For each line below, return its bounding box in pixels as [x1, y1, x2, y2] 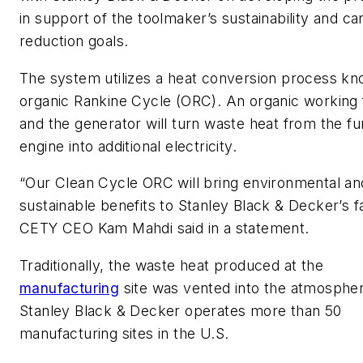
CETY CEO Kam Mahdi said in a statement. [19, 220, 310, 237]
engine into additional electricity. [19, 137, 237, 155]
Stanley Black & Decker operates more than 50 [19, 302, 342, 320]
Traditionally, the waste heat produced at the [19, 257, 323, 275]
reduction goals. [19, 32, 129, 50]
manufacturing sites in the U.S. [19, 325, 229, 343]
